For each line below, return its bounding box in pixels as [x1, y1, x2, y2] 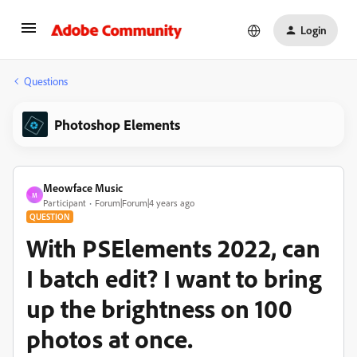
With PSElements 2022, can [26, 232, 320, 264]
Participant [43, 197, 86, 209]
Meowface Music [43, 181, 123, 194]
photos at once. [26, 323, 193, 355]
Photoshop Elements [54, 116, 180, 133]
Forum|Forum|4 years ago [95, 197, 194, 209]
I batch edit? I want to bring [26, 262, 322, 294]
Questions [24, 74, 68, 88]
